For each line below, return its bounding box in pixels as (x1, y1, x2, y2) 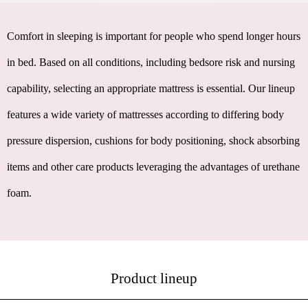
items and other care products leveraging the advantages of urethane (7, 160, 300, 173)
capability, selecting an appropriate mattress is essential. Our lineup (7, 82, 295, 94)
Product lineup (111, 269, 197, 287)
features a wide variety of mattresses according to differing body (7, 108, 284, 120)
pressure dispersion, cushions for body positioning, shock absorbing (7, 134, 300, 146)
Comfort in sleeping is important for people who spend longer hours (7, 30, 300, 42)
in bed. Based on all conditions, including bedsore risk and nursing (7, 56, 295, 68)
